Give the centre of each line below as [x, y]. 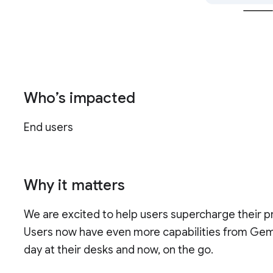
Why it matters [75, 186]
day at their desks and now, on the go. [120, 250]
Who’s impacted [82, 98]
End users [50, 128]
